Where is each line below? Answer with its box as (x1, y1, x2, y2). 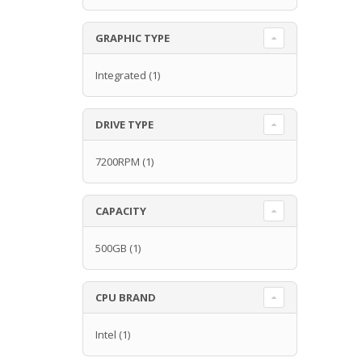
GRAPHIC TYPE (95, 30, 170, 45)
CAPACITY (95, 203, 146, 218)
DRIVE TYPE (95, 116, 154, 132)
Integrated (95, 67, 146, 82)
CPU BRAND (95, 289, 156, 305)
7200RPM (95, 154, 140, 169)
